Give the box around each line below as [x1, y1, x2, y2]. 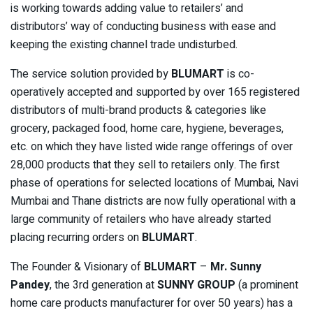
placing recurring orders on [10, 228, 142, 246]
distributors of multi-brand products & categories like [10, 101, 266, 119]
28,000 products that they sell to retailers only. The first [10, 156, 279, 173]
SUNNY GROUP [157, 276, 235, 293]
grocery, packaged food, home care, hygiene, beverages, [10, 119, 284, 137]
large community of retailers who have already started [10, 210, 271, 228]
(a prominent [235, 276, 298, 293]
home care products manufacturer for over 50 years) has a [10, 294, 293, 312]
